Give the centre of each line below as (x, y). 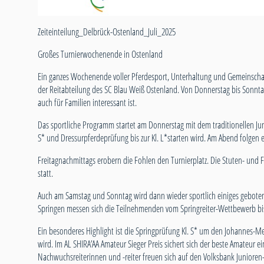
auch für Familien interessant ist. (87, 103)
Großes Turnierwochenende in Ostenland (100, 55)
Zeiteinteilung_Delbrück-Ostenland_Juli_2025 (107, 32)
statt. (45, 174)
